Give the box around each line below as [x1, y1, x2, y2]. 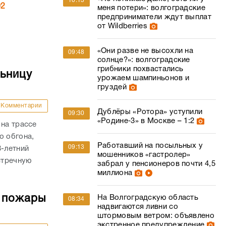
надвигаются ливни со [97, 203, 178, 210]
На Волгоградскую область [97, 194, 199, 201]
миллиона [97, 169, 133, 177]
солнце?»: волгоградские [97, 56, 190, 64]
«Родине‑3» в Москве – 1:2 [97, 118, 195, 125]
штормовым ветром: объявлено [97, 212, 214, 219]
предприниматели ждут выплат [97, 14, 211, 21]
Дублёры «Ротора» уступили [97, 108, 203, 116]
